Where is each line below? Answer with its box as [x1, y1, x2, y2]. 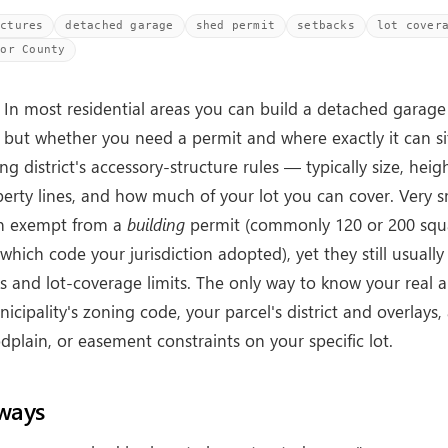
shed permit [195, 19, 276, 32]
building [127, 213, 185, 236]
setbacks [297, 19, 355, 32]
